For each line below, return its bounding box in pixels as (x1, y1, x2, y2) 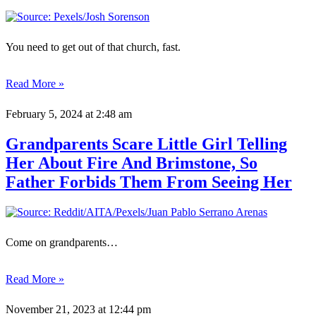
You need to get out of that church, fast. (6, 41, 181, 54)
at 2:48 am (83, 108, 132, 121)
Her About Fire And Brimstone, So (6, 154, 257, 173)
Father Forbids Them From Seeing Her (6, 173, 292, 192)
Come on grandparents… (6, 236, 118, 249)
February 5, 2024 (6, 108, 83, 121)
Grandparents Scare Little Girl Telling (6, 135, 287, 154)
